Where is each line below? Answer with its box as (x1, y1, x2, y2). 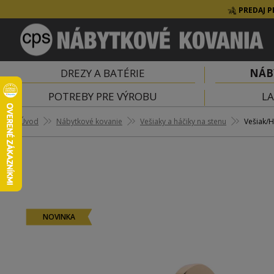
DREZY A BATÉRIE (60, 66, 145, 80)
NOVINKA (43, 212, 75, 222)
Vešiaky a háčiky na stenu (140, 116, 226, 127)
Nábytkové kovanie (56, 116, 122, 127)
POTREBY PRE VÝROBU (48, 89, 157, 103)
